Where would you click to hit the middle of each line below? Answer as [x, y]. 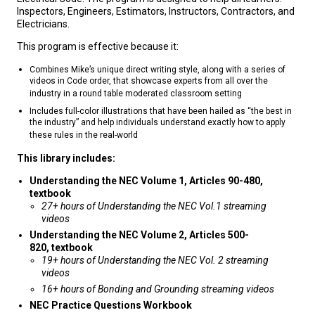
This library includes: [66, 159]
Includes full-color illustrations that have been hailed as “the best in [160, 111]
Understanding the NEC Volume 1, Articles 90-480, [146, 181]
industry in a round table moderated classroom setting [135, 95]
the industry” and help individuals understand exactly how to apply [157, 123]
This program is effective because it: [98, 47]
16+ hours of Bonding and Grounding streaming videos [159, 289]
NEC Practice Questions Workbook [110, 306]
